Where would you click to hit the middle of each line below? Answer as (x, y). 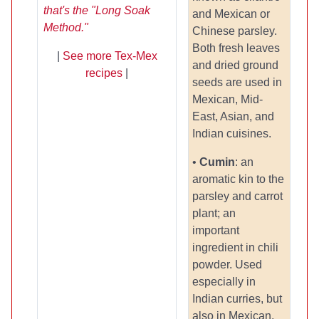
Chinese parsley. (235, 31)
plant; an (214, 213)
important (216, 230)
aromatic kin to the (238, 179)
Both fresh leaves (236, 48)
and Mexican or (231, 14)
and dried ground (235, 65)
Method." (66, 27)
